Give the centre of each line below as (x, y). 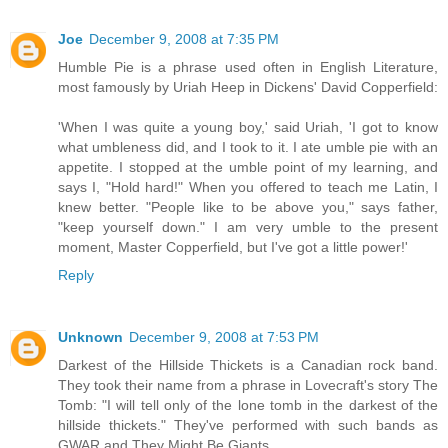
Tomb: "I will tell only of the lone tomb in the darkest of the (248, 404)
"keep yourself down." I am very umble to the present (248, 226)
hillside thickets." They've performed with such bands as (248, 424)
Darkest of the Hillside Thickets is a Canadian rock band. (248, 364)
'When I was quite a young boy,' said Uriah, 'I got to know (248, 126)
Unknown (90, 336)
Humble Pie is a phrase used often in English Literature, (248, 66)
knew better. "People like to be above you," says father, (248, 206)
